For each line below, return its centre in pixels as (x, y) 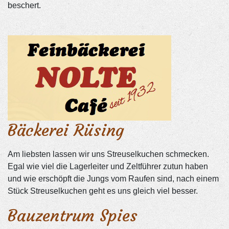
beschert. (24, 6)
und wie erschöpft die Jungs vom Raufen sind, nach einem (113, 179)
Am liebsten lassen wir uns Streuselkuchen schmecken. (108, 154)
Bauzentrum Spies (73, 216)
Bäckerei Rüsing (66, 131)
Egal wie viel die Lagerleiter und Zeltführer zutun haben (108, 167)
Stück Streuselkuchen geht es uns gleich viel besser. (103, 191)
